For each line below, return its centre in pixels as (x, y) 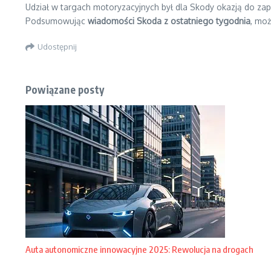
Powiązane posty (65, 90)
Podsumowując (57, 21)
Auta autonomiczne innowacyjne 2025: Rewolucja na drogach (139, 249)
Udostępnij (57, 46)
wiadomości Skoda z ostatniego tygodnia (169, 21)
